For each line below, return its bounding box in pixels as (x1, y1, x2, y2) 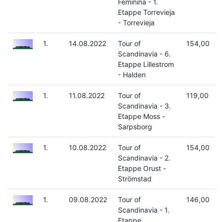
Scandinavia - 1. (117, 206, 169, 215)
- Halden (117, 70, 146, 79)
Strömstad (117, 174, 152, 183)
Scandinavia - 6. (117, 50, 171, 58)
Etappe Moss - (117, 112, 165, 121)
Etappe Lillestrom (117, 60, 174, 69)
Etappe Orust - (117, 164, 166, 173)
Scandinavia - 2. (117, 154, 170, 163)
